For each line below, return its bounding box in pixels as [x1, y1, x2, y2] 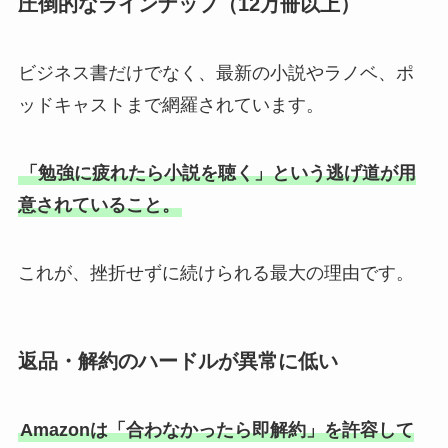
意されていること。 [17, 194, 180, 215]
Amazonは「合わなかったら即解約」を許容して [19, 420, 414, 441]
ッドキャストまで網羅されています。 [17, 95, 324, 115]
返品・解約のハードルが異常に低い [17, 349, 338, 372]
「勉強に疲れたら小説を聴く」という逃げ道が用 [19, 162, 416, 183]
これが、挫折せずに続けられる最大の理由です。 [17, 262, 414, 283]
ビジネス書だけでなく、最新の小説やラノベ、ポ [17, 63, 414, 83]
